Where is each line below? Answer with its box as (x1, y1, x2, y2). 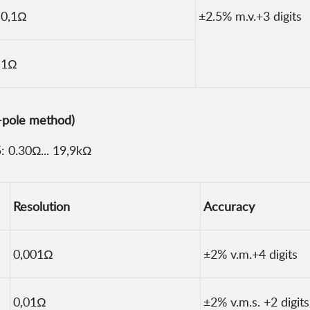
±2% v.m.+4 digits (203, 246, 298, 263)
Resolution (13, 198, 70, 215)
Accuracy (203, 198, 255, 215)
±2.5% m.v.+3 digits (199, 8, 302, 25)
